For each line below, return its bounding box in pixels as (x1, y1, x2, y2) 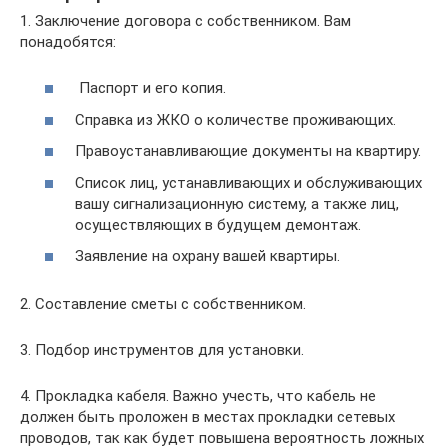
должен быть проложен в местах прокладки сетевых (20, 408, 395, 427)
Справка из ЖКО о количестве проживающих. (75, 110, 396, 129)
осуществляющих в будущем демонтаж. (75, 215, 361, 234)
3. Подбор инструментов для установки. (20, 341, 304, 360)
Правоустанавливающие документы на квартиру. (75, 142, 421, 161)
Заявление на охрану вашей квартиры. (75, 247, 340, 266)
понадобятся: (20, 32, 116, 51)
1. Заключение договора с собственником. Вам (20, 11, 351, 30)
